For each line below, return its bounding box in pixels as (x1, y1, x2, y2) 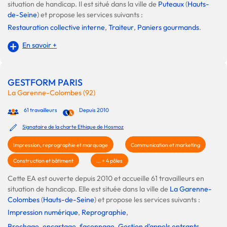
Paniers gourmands (137, 23, 199, 32)
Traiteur (108, 23, 134, 32)
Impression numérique (8, 207, 78, 217)
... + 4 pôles (96, 157, 123, 164)
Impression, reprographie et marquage (13, 141, 108, 148)
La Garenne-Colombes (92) (8, 88, 95, 97)
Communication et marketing (131, 141, 200, 148)
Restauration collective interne (8, 23, 105, 32)
